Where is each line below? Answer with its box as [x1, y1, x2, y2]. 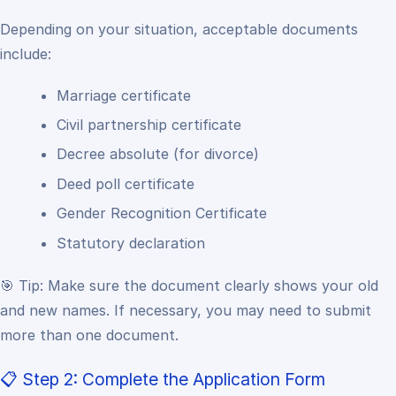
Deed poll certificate [57, 174, 194, 193]
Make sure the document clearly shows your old [48, 276, 378, 294]
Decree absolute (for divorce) [57, 145, 259, 164]
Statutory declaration [57, 233, 205, 252]
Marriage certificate [57, 86, 191, 104]
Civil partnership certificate [57, 116, 241, 134]
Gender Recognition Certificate [57, 204, 267, 223]
